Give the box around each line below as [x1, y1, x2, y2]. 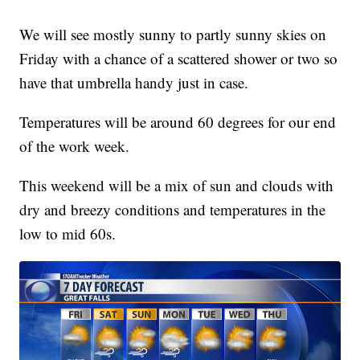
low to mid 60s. [19, 223, 117, 244]
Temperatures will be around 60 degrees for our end [19, 112, 337, 133]
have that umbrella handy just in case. [19, 72, 249, 93]
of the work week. [19, 136, 130, 157]
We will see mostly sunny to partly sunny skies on [19, 24, 327, 45]
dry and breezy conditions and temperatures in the [19, 199, 326, 220]
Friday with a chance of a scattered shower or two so [19, 48, 338, 69]
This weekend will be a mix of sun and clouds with [19, 175, 334, 196]
